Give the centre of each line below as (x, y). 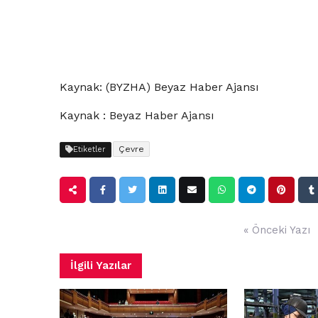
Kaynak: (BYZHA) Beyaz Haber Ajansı (159, 87)
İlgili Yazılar (101, 266)
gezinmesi (85, 240)
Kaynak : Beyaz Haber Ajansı (137, 116)
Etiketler (89, 150)
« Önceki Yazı (277, 230)
